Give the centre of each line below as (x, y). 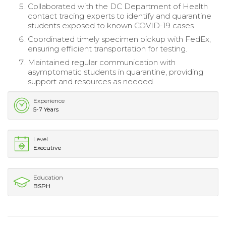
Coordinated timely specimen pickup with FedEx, (119, 39)
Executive (47, 148)
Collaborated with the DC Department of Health (118, 7)
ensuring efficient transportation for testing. (107, 49)
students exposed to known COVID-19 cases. (111, 26)
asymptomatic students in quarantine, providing (116, 72)
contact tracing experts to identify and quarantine (120, 16)
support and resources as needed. (91, 82)
